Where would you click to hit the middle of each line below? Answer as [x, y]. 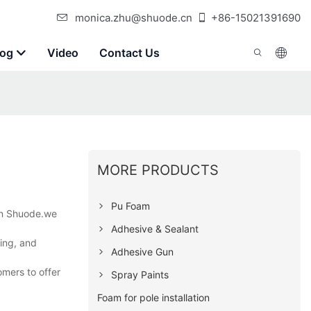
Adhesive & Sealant [155, 228]
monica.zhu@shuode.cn [134, 18]
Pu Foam [131, 205]
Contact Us [129, 53]
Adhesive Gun [143, 251]
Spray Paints [140, 274]
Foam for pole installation [154, 297]
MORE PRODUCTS [158, 170]
